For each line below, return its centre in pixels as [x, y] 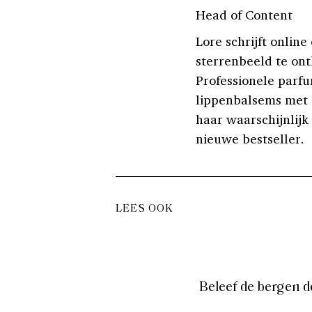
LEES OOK [145, 209]
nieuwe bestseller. [250, 139]
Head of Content [244, 15]
